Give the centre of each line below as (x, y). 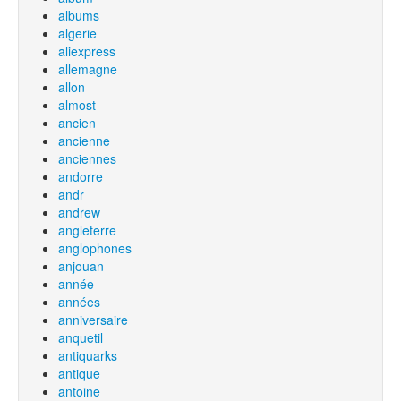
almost (77, 105)
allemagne (88, 69)
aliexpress (87, 51)
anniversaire (93, 320)
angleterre (87, 230)
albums (79, 15)
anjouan (81, 266)
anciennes (87, 158)
